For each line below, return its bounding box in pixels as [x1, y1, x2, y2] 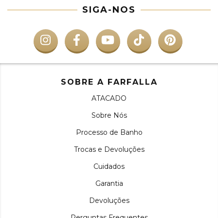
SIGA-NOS [82, 4, 136, 15]
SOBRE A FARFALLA [60, 77, 158, 87]
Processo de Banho [75, 128, 143, 137]
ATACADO [91, 94, 127, 103]
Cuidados [93, 162, 125, 171]
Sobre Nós [91, 111, 127, 120]
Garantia [95, 179, 123, 188]
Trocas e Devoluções [73, 145, 145, 154]
